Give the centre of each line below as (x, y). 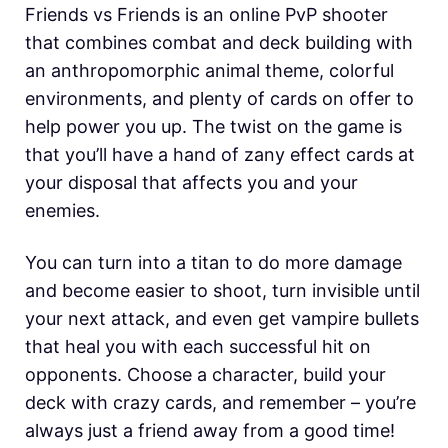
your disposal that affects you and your (191, 182)
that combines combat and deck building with (219, 42)
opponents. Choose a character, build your (205, 374)
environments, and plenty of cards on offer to (219, 98)
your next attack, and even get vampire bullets (222, 318)
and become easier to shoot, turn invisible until (222, 290)
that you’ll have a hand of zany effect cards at (220, 154)
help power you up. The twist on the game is (213, 126)
